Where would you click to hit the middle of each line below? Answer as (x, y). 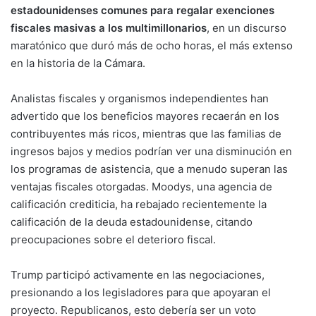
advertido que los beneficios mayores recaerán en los (145, 116)
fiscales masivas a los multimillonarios (109, 28)
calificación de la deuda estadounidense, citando (132, 222)
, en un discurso (247, 28)
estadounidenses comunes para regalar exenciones (142, 10)
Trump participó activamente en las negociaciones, (138, 275)
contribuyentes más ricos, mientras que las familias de (146, 134)
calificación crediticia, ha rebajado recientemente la (139, 204)
